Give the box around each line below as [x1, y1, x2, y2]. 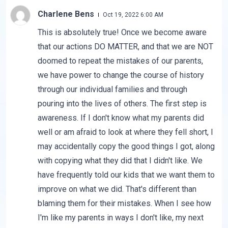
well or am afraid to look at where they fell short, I [37, 127, 213, 137]
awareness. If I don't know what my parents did [37, 113, 204, 123]
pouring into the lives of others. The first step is [37, 99, 207, 109]
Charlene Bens [37, 9, 96, 19]
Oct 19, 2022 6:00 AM [102, 11, 163, 19]
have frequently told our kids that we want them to [37, 170, 215, 180]
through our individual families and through [37, 84, 187, 95]
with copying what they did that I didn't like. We [37, 156, 203, 166]
